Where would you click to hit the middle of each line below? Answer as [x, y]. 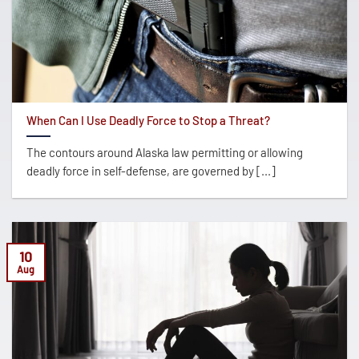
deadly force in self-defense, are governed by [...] [151, 170]
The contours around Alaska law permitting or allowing [164, 152]
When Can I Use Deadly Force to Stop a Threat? [148, 121]
